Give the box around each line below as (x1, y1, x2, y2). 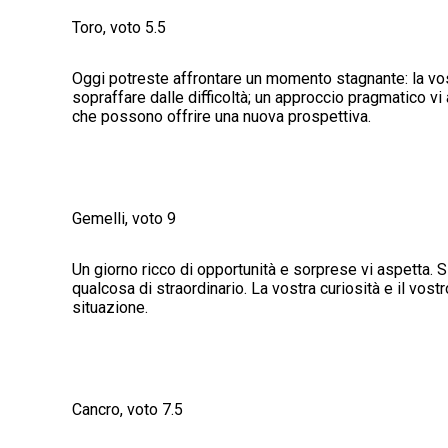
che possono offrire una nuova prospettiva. (72, 107, 371, 127)
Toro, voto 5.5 (72, 18, 166, 38)
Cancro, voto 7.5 (72, 400, 183, 420)
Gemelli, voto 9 (72, 209, 176, 229)
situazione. (72, 298, 148, 318)
